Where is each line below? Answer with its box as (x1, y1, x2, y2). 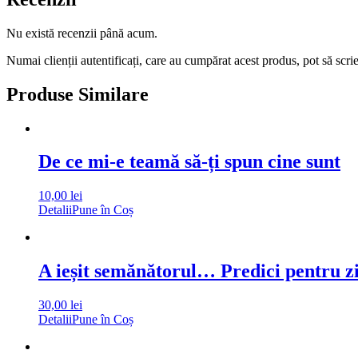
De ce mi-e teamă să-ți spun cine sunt (38, 151, 340, 173)
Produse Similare (6, 83, 149, 105)
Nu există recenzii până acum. (6, 26, 157, 40)
